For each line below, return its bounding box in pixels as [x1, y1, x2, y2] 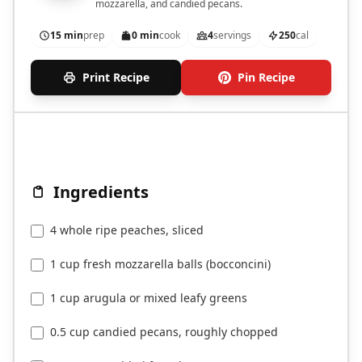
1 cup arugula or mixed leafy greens [50, 290, 247, 306]
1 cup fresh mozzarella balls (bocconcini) [50, 256, 271, 272]
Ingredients [53, 181, 149, 204]
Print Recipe [82, 69, 149, 86]
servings [213, 28, 251, 43]
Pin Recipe [237, 69, 295, 86]
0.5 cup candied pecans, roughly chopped [50, 324, 278, 340]
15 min [50, 28, 83, 43]
